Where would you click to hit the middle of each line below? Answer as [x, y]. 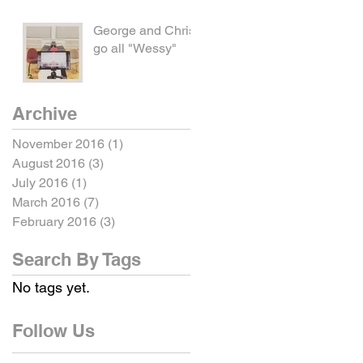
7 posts [120, 203]
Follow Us [53, 331]
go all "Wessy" [135, 49]
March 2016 [46, 203]
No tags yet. [51, 288]
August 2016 [49, 164]
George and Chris [144, 31]
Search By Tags [77, 260]
